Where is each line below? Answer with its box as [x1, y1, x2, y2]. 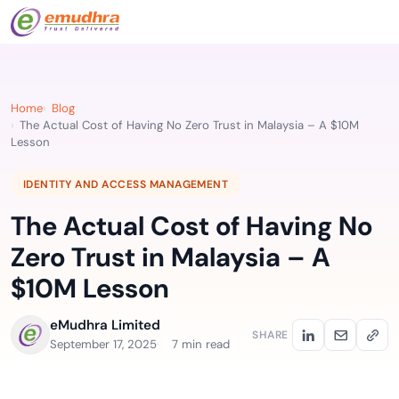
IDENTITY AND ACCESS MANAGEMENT [23, 177, 229, 191]
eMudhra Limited [50, 316, 160, 334]
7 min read [172, 337, 230, 352]
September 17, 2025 [50, 337, 157, 352]
